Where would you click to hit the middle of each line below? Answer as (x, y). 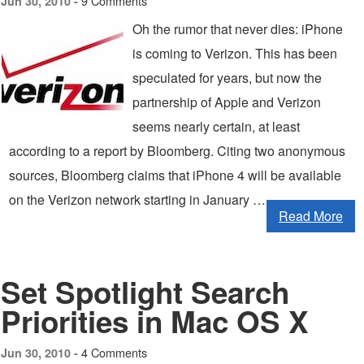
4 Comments (114, 352)
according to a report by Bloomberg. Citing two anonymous (177, 151)
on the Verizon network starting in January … (137, 199)
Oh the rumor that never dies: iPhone (238, 29)
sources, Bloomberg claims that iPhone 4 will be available (175, 175)
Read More (311, 216)
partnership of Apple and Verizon (227, 102)
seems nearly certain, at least (216, 126)
